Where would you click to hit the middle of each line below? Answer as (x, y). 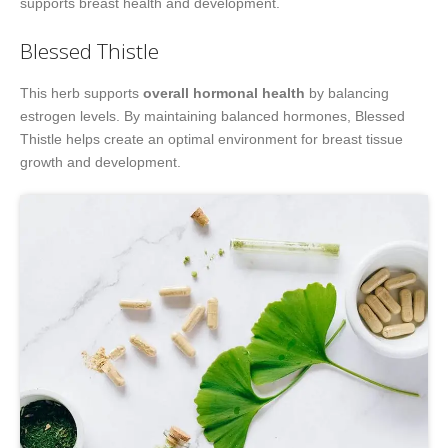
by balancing (347, 93)
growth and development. (100, 162)
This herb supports (81, 93)
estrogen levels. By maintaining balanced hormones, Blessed (212, 116)
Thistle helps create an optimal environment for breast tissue (211, 139)
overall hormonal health (224, 93)
